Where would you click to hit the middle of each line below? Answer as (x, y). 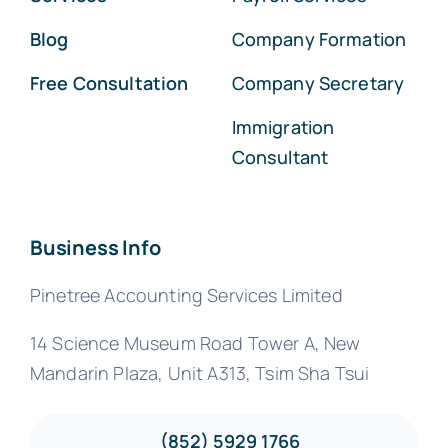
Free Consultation (109, 83)
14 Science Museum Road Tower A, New (195, 343)
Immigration (283, 127)
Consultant (280, 157)
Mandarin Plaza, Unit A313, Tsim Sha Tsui (199, 373)
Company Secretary (318, 83)
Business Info (95, 247)
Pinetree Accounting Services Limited (186, 295)
